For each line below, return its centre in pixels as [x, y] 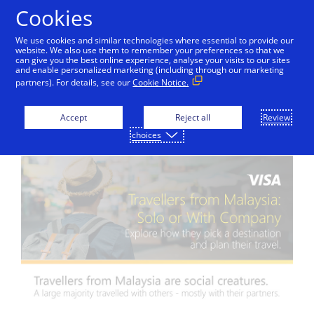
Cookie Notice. [161, 82]
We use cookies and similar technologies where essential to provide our [155, 40]
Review [276, 117]
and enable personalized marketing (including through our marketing [150, 70]
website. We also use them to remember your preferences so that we [150, 50]
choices [146, 135]
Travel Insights [157, 101]
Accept [73, 117]
